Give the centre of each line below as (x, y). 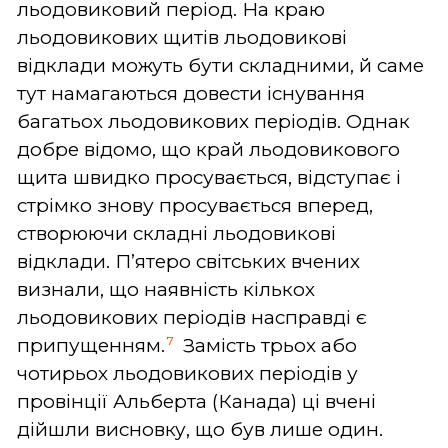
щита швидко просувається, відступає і (209, 177)
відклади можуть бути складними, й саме (220, 65)
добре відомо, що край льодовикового (208, 149)
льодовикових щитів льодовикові (182, 37)
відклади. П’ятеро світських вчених (188, 261)
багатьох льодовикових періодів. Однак (213, 121)
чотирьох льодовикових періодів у (187, 373)
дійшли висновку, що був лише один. (200, 429)
